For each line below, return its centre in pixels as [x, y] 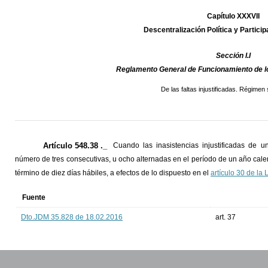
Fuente [34, 198]
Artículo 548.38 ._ [75, 146]
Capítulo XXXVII [233, 16]
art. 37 [226, 217]
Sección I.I [233, 56]
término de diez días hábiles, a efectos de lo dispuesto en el [113, 173]
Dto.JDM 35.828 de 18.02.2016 [72, 217]
